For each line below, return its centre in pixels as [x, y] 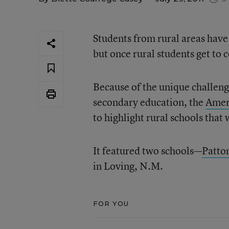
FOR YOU [111, 203]
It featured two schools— [147, 151]
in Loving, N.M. [128, 166]
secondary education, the [149, 102]
